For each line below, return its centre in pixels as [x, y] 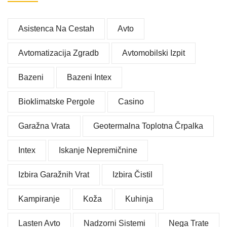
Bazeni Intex [89, 78]
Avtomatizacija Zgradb [59, 53]
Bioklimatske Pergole [56, 102]
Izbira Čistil [133, 175]
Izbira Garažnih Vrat [54, 175]
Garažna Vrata [44, 126]
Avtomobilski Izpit [154, 53]
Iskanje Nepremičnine [98, 150]
